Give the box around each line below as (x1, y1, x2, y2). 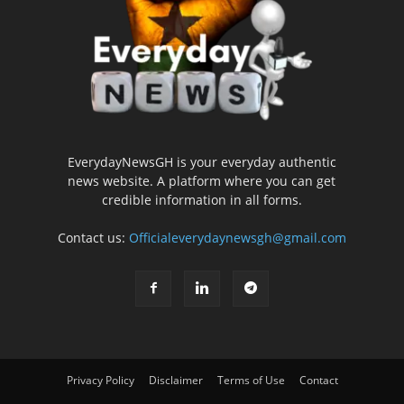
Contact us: (57, 229, 129, 247)
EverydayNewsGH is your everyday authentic (67, 153, 336, 171)
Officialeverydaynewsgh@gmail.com (128, 229, 346, 247)
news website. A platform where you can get (68, 172, 336, 190)
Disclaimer (148, 372, 203, 389)
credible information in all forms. (101, 191, 302, 209)
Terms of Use (216, 372, 285, 389)
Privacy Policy (66, 372, 134, 389)
